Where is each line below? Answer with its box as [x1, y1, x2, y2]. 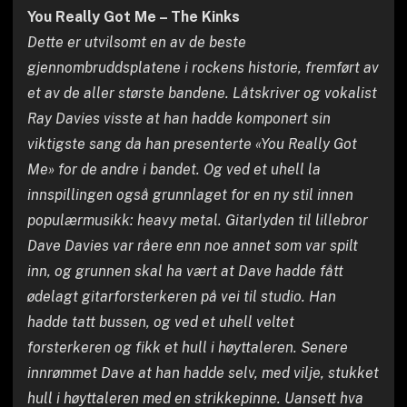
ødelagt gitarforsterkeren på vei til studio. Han [26, 287, 336, 305]
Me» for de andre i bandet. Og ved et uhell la [26, 160, 321, 178]
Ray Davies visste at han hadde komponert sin [26, 109, 331, 127]
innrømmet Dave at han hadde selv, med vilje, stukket [26, 363, 379, 382]
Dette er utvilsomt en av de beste [26, 33, 246, 51]
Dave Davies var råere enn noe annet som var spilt [26, 236, 358, 254]
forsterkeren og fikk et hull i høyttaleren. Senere [26, 338, 348, 356]
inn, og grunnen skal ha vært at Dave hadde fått [26, 262, 343, 280]
